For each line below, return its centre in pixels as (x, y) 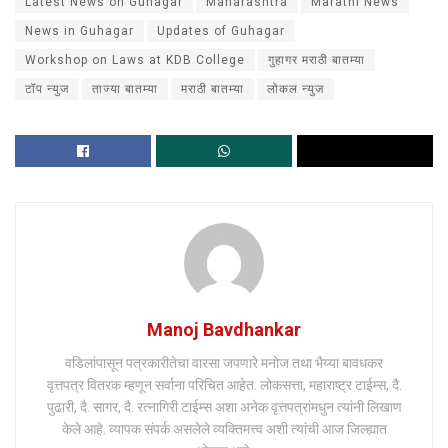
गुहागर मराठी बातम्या (316, 60)
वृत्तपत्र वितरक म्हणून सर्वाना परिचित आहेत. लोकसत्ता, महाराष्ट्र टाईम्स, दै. (224, 385)
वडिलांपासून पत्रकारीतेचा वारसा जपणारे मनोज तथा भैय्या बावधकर (224, 363)
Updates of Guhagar (221, 31)
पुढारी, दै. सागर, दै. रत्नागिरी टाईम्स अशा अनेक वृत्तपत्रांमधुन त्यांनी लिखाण (224, 407)
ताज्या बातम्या (125, 89)
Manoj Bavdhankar (224, 330)
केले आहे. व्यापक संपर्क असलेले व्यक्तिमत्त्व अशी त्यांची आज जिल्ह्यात (224, 429)
